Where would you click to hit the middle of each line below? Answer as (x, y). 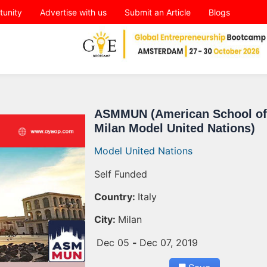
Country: (114, 196)
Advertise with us (73, 12)
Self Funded (120, 174)
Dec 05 (114, 242)
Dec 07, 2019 (168, 242)
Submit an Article (158, 12)
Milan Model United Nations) (174, 128)
